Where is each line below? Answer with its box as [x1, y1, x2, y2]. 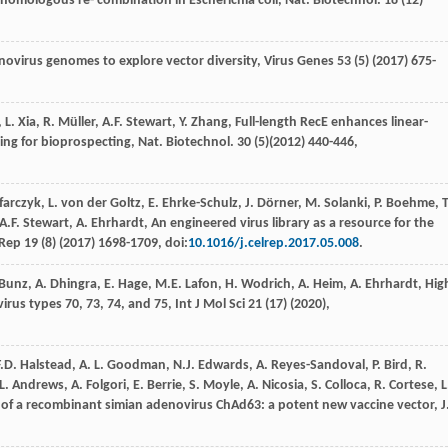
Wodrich [241, 277, 291, 293]
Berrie [147, 378, 182, 394]
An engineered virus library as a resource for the [151, 216, 434, 232]
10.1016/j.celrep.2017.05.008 [188, 236, 359, 252]
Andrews [12, 378, 64, 394]
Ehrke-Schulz [162, 196, 238, 212]
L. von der [48, 196, 107, 212]
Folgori [86, 378, 126, 394]
